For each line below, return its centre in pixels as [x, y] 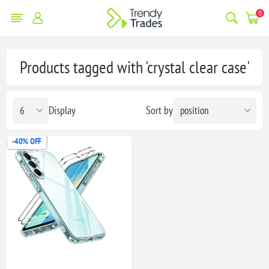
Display [62, 110]
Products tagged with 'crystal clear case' [134, 67]
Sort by [159, 110]
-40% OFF [27, 141]
